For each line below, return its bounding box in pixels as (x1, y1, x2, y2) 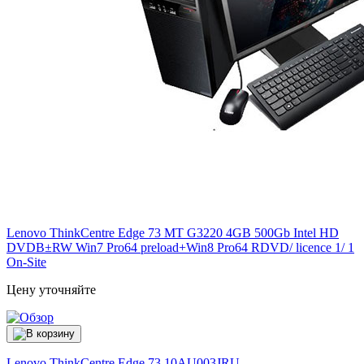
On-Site (6, 255, 46, 270)
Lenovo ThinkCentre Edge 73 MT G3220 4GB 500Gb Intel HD (6, 226, 339, 240)
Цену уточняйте (6, 283, 96, 297)
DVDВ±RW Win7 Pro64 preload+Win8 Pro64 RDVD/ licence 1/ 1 (6, 240, 354, 255)
